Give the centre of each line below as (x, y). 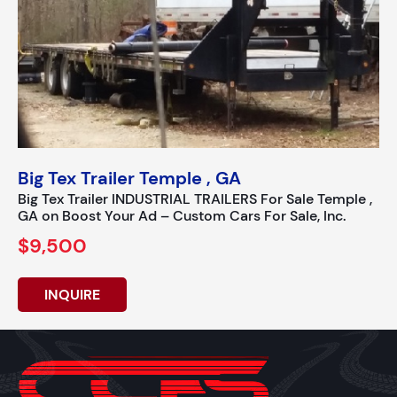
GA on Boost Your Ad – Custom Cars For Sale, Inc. (182, 215)
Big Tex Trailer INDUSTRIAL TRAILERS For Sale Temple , (195, 198)
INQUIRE (72, 294)
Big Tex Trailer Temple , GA (129, 178)
